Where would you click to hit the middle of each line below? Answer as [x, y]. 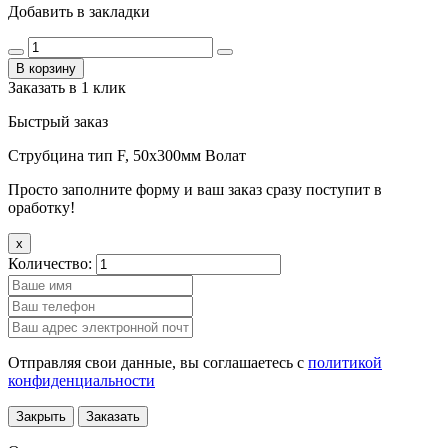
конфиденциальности [81, 380]
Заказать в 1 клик [67, 87]
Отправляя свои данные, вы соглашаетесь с [158, 362]
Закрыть [41, 416]
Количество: [52, 263]
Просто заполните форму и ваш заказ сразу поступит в [195, 189]
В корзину [46, 68]
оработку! [41, 207]
